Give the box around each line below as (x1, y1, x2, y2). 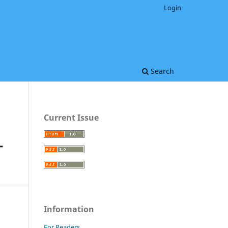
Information (44, 203, 94, 215)
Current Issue (44, 111, 99, 123)
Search (149, 66, 174, 76)
